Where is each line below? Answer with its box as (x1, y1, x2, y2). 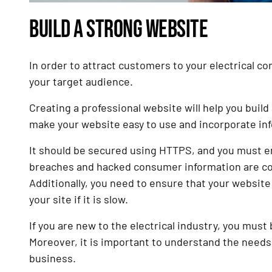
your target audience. (29, 75, 135, 89)
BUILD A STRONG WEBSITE (29, 15, 208, 45)
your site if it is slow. (29, 192, 128, 206)
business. (29, 251, 78, 265)
